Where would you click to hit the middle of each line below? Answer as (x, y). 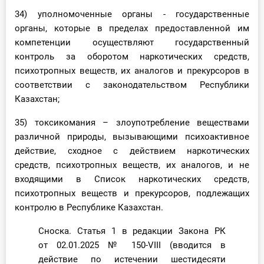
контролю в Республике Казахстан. (89, 208)
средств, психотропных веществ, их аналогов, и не (132, 165)
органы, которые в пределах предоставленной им (132, 29)
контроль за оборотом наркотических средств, (132, 57)
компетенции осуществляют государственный (132, 43)
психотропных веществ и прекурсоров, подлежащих (132, 194)
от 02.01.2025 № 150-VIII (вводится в (132, 245)
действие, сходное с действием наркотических (132, 151)
